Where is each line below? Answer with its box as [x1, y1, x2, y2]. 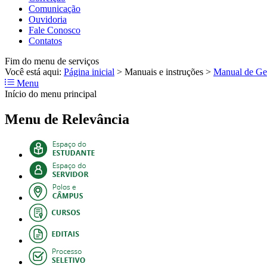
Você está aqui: [5, 66, 64, 77]
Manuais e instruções [125, 66, 203, 77]
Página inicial [64, 66, 114, 77]
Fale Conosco [29, 24, 80, 35]
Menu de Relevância [5, 111, 129, 127]
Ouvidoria [29, 14, 67, 24]
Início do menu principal [5, 88, 97, 99]
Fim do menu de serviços [5, 55, 99, 66]
